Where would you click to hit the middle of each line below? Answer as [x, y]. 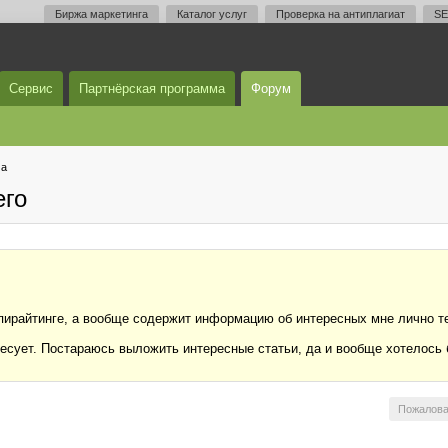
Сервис [31, 88]
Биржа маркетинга [101, 14]
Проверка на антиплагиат [340, 14]
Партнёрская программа [152, 88]
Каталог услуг [212, 14]
